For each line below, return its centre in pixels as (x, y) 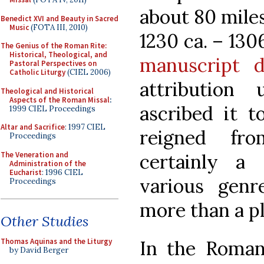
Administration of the (48, 163)
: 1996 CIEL (62, 172)
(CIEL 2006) (88, 72)
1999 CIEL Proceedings (52, 108)
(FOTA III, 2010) (58, 27)
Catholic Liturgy (37, 72)
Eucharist (26, 172)
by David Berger (39, 250)
